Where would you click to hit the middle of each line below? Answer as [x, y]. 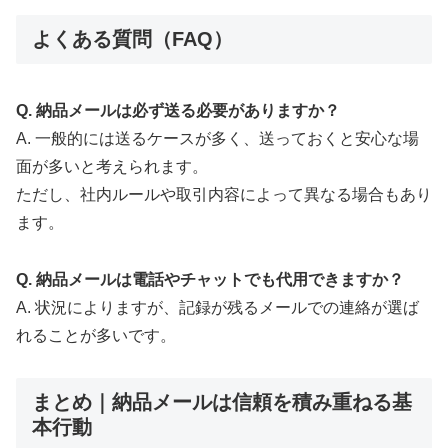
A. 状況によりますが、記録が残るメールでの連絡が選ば [217, 307]
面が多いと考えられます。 [112, 166]
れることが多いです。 [96, 335]
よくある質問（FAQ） [132, 39]
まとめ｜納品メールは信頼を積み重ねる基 [222, 402]
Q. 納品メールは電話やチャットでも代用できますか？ [210, 279]
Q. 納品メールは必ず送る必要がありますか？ [178, 110]
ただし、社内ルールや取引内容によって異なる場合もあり [224, 194]
